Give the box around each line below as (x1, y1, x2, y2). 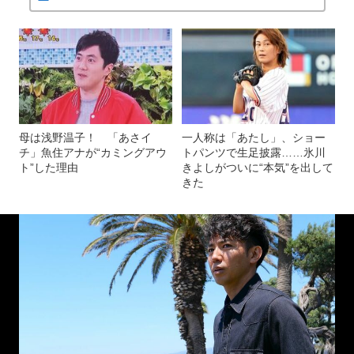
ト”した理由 (19, 161, 78, 175)
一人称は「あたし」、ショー (182, 131, 326, 145)
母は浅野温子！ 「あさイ (19, 131, 152, 145)
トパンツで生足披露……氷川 (182, 146, 326, 160)
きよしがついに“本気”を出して (182, 161, 333, 175)
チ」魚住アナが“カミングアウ (19, 146, 167, 160)
